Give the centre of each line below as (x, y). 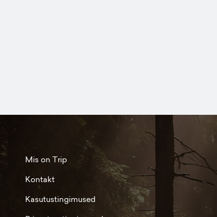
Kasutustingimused (60, 199)
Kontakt (40, 179)
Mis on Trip (46, 159)
